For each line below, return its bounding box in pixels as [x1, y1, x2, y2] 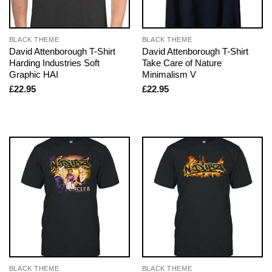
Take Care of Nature [141, 57, 222, 68]
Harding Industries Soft [8, 57, 100, 68]
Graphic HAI [8, 69, 58, 80]
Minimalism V [141, 69, 196, 80]
